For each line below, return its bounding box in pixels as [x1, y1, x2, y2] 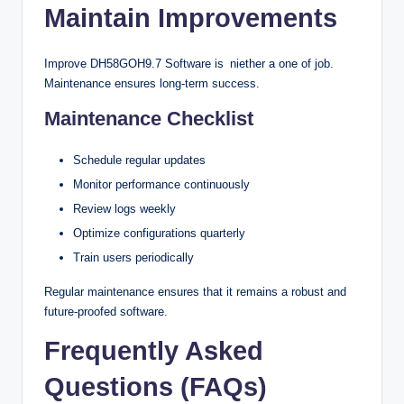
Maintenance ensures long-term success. [44, 76, 260, 90]
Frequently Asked [44, 336, 263, 366]
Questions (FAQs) [44, 372, 267, 402]
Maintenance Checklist [44, 106, 253, 130]
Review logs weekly [73, 202, 176, 216]
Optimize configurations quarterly [73, 226, 245, 241]
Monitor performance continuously [73, 178, 250, 192]
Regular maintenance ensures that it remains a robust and [44, 285, 353, 299]
